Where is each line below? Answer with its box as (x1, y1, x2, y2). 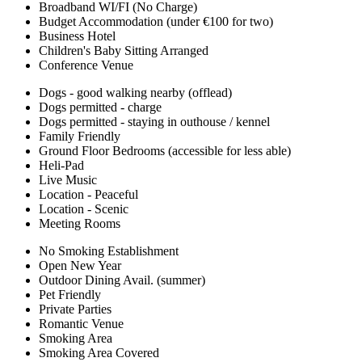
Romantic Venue (39, 317, 124, 331)
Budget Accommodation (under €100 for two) (39, 15, 273, 29)
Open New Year (39, 259, 121, 273)
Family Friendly (39, 129, 120, 144)
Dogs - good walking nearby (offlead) (39, 86, 232, 100)
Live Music (39, 173, 97, 187)
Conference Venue (39, 58, 133, 73)
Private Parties (39, 302, 112, 317)
